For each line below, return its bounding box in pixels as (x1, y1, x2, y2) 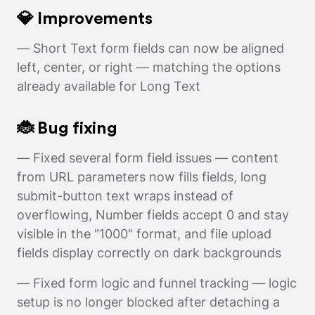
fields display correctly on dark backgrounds (17, 245, 281, 261)
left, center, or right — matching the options (17, 60, 281, 75)
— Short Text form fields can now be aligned (17, 41, 284, 56)
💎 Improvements (17, 11, 153, 28)
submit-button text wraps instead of (17, 188, 233, 204)
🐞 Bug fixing (17, 120, 117, 138)
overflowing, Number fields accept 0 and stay (17, 207, 289, 223)
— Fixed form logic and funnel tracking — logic (17, 276, 297, 291)
